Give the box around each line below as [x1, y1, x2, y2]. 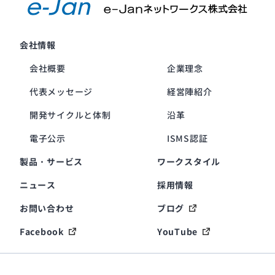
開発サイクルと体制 [29, 109, 111, 122]
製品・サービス [20, 155, 83, 168]
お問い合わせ [20, 202, 74, 215]
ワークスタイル [157, 155, 220, 168]
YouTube [157, 225, 198, 238]
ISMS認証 [167, 132, 208, 145]
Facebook [20, 225, 64, 238]
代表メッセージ [29, 85, 93, 98]
